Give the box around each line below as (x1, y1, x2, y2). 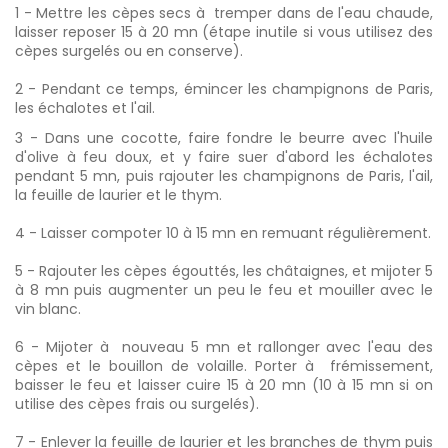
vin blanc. (15, 298, 81, 319)
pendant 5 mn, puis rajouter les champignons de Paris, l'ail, (15, 165, 433, 186)
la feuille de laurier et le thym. (15, 184, 222, 205)
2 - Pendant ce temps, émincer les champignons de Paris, (15, 78, 433, 99)
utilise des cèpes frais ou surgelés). (15, 393, 259, 414)
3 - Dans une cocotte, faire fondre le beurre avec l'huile (15, 127, 433, 148)
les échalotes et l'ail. (15, 97, 155, 118)
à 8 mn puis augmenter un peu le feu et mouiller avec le (15, 279, 433, 300)
